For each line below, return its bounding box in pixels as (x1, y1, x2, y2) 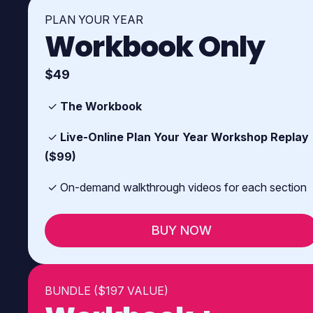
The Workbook (60, 99, 142, 113)
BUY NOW (152, 223, 212, 238)
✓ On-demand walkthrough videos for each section (45, 180, 307, 194)
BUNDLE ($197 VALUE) (45, 283, 168, 298)
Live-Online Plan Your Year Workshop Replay (60, 129, 309, 144)
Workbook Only (45, 26, 265, 66)
